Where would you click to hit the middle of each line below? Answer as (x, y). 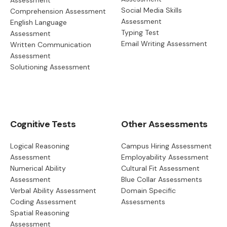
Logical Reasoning (40, 146)
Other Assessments (164, 124)
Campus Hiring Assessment (166, 146)
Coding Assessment (43, 202)
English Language (39, 23)
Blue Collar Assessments (162, 180)
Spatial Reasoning (40, 213)
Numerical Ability (38, 168)
